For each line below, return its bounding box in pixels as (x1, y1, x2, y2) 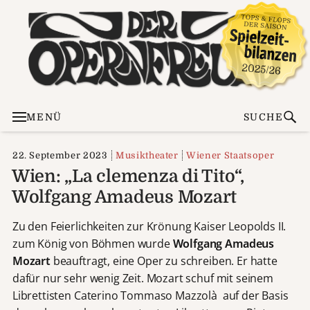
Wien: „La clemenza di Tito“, (11, 165, 244, 186)
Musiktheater (115, 149, 179, 161)
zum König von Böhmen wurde (12, 235, 173, 251)
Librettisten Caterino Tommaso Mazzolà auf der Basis (12, 287, 289, 303)
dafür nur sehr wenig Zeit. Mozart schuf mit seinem (12, 270, 273, 286)
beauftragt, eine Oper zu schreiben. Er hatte (50, 253, 277, 268)
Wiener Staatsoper (186, 149, 275, 161)
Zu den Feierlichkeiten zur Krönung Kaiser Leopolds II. (12, 218, 286, 234)
